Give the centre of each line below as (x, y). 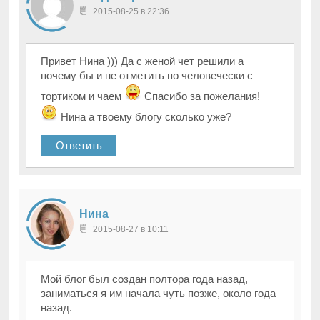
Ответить (79, 146)
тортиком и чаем (83, 96)
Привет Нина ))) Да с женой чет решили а (142, 61)
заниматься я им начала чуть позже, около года (159, 294)
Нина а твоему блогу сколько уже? (145, 117)
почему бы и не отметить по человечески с (147, 76)
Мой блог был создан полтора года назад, (145, 279)
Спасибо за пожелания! (201, 96)
